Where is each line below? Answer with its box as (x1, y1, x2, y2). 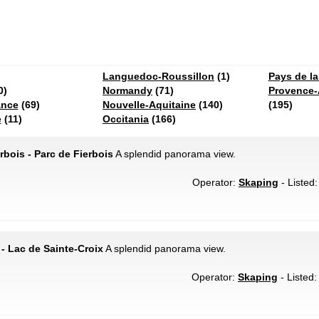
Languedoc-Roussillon (103, 70, 214, 82)
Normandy (103, 85, 152, 96)
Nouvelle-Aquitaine (103, 99, 196, 110)
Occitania (103, 113, 149, 125)
